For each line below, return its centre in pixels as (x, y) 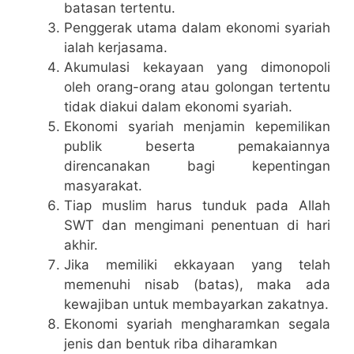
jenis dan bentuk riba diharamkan (171, 344)
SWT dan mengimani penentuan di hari (197, 226)
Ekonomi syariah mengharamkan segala (197, 324)
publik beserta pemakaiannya (197, 147)
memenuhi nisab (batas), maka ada (197, 285)
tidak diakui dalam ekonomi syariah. (178, 107)
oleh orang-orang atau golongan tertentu (197, 87)
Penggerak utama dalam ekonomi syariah (197, 28)
